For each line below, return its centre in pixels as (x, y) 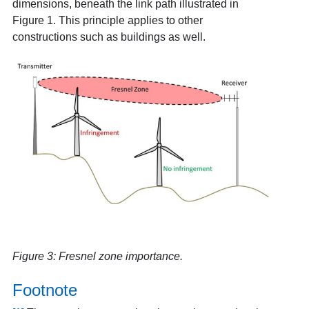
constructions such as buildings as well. (109, 37)
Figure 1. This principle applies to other (107, 20)
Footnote (44, 290)
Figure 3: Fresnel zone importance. (97, 257)
